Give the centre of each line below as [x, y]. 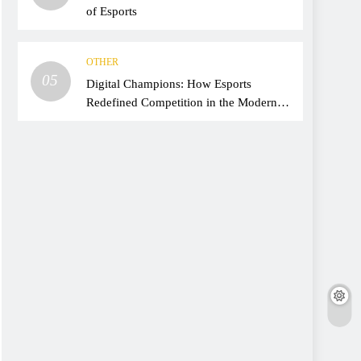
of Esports [112, 11]
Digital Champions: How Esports [169, 84]
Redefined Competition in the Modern [182, 102]
